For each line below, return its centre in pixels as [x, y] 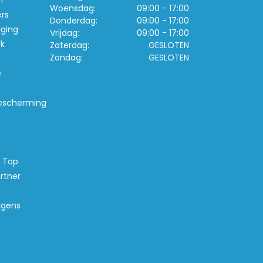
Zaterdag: [70, 45]
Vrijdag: [65, 33]
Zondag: [66, 58]
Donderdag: [74, 21]
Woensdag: [73, 8]
